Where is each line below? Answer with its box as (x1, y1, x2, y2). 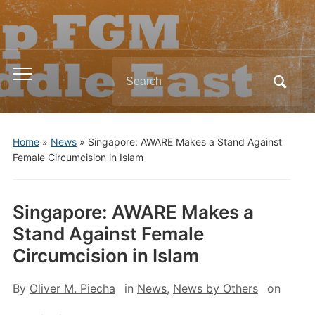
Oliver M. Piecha (29, 281, 115, 295)
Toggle (11, 70, 49, 84)
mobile (11, 89, 48, 103)
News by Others (172, 281, 258, 295)
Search (112, 61, 149, 75)
